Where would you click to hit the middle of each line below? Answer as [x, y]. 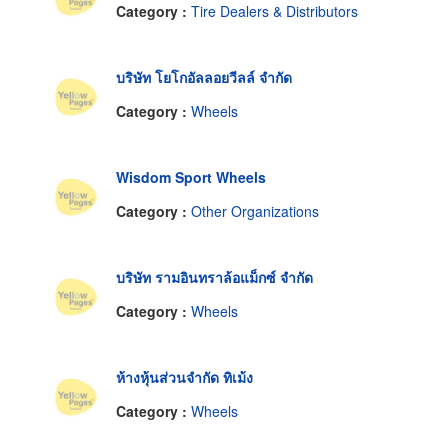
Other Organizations [255, 210]
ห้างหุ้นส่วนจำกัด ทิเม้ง [184, 377]
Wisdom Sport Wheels [191, 177]
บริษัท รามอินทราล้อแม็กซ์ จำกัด [214, 277]
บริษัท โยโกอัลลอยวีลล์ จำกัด [204, 77]
